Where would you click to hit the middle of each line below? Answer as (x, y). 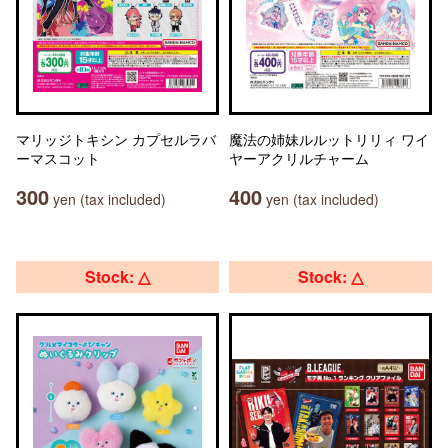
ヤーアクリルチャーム (299, 158)
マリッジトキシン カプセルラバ (116, 139)
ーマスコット (58, 158)
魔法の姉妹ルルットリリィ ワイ (329, 139)
